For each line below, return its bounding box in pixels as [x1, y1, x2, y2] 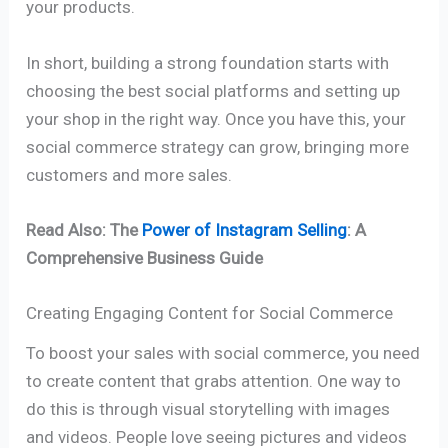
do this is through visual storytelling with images [26, 398, 391, 419]
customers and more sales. [26, 164, 233, 185]
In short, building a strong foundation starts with [26, 52, 390, 73]
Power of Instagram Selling [142, 219, 348, 240]
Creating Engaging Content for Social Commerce [26, 303, 394, 323]
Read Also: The [26, 219, 143, 240]
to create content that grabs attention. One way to [26, 370, 402, 391]
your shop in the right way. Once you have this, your [26, 108, 407, 129]
